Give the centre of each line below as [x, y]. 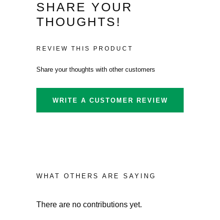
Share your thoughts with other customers [96, 69]
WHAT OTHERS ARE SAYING [96, 176]
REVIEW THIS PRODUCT [85, 49]
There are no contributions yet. [89, 205]
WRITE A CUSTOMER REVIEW [110, 100]
